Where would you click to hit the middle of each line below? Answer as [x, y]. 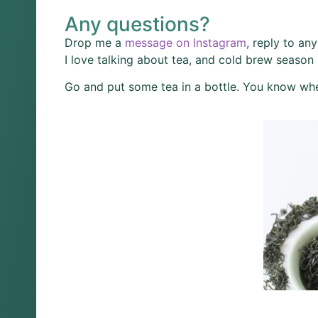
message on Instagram [186, 42]
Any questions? [137, 24]
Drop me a [95, 42]
